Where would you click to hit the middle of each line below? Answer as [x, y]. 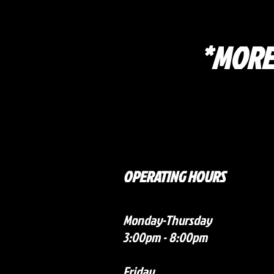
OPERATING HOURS [174, 177]
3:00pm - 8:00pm [165, 237]
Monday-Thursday [167, 220]
